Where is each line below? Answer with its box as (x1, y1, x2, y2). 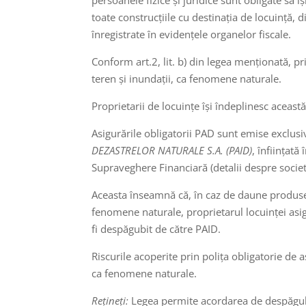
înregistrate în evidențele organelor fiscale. (92, 27, 292, 41)
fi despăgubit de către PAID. (92, 221, 221, 236)
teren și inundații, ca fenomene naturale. (92, 71, 282, 85)
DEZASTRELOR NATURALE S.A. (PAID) (92, 143, 253, 157)
